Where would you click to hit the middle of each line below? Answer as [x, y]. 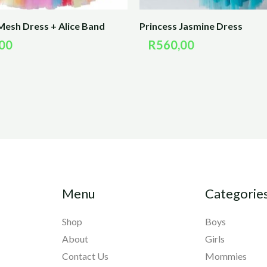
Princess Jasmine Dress [191, 26]
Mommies [226, 256]
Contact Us [85, 256]
